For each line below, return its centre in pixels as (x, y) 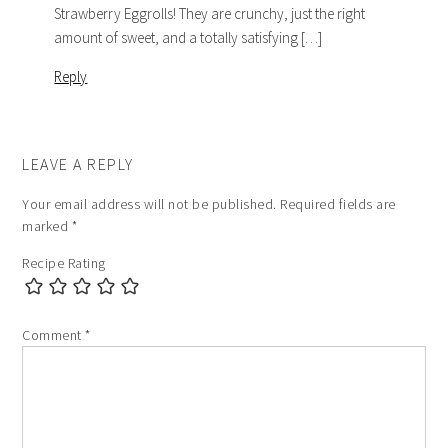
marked (47, 225)
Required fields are (338, 203)
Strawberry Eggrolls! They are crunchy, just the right (210, 13)
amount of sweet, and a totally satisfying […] (188, 37)
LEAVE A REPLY (78, 163)
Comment (54, 334)
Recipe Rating (64, 262)
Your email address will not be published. (149, 203)
